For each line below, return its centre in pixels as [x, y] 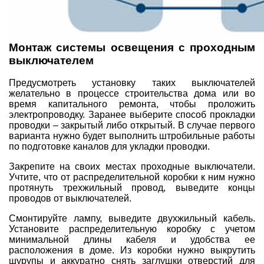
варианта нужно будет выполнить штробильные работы [132, 136]
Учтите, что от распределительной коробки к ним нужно [132, 177]
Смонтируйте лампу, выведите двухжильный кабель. [132, 219]
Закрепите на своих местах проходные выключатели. [132, 167]
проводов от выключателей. [70, 199]
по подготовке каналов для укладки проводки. [109, 147]
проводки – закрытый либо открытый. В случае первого [132, 126]
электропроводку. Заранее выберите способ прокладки [132, 115]
